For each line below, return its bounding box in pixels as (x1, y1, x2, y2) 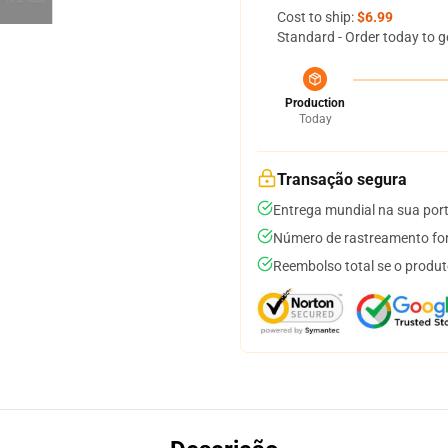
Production (285, 96, 345, 110)
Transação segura (277, 170, 407, 189)
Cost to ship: (277, 9, 357, 25)
